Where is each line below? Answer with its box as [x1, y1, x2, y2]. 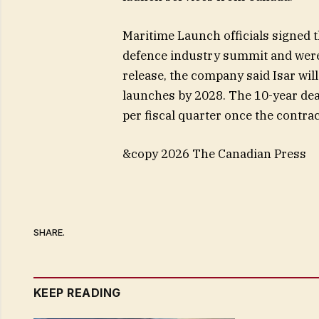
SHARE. [33, 226, 65, 239]
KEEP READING [33, 285, 121, 300]
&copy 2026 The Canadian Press [122, 145, 306, 162]
